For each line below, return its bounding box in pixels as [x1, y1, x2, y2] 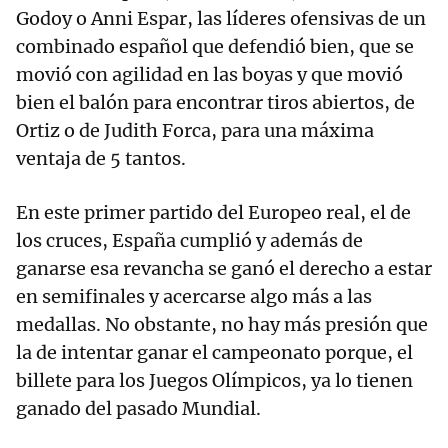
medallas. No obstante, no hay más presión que [16, 313, 428, 337]
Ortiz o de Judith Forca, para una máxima [16, 119, 374, 143]
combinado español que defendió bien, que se [16, 35, 414, 59]
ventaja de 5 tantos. [16, 147, 186, 171]
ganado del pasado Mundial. [16, 397, 261, 421]
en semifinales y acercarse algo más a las [16, 285, 372, 309]
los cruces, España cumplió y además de [16, 229, 363, 253]
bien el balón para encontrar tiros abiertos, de [16, 91, 415, 115]
